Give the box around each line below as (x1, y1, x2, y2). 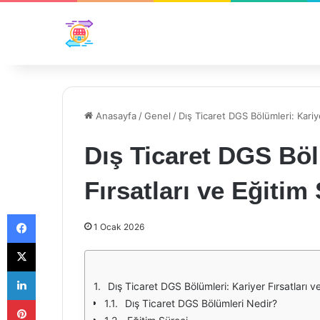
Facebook (35, 208, 79, 219)
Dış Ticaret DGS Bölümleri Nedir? (125, 297, 277, 309)
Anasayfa (93, 110, 136, 121)
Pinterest (35, 294, 76, 305)
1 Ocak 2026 (94, 221, 144, 232)
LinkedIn (35, 265, 72, 276)
